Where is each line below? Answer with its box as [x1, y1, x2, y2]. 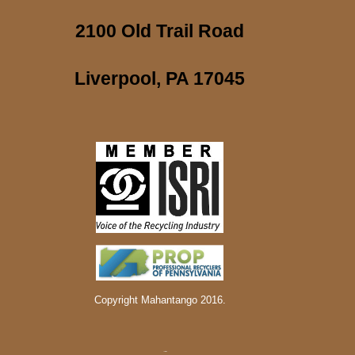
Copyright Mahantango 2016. [94, 294, 226, 307]
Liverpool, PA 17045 [74, 68, 246, 90]
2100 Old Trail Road [75, 21, 245, 42]
